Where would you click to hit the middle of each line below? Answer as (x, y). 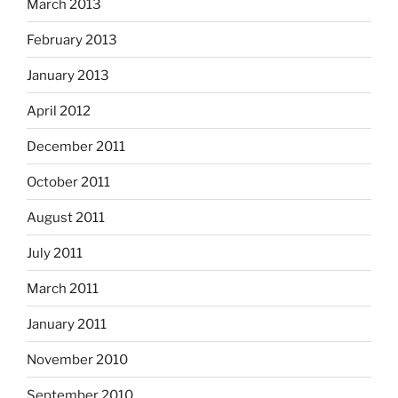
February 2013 (72, 40)
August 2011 (66, 217)
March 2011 (63, 288)
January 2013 (68, 75)
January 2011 (67, 324)
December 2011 (76, 146)
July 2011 (55, 253)
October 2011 (68, 182)
